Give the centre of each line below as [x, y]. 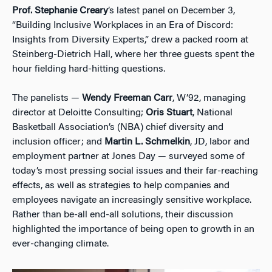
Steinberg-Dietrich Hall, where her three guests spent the [133, 54]
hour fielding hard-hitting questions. [89, 69]
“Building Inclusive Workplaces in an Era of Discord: [123, 25]
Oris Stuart [169, 113]
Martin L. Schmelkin [147, 142]
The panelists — [47, 98]
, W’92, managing [209, 98]
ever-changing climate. [60, 244]
